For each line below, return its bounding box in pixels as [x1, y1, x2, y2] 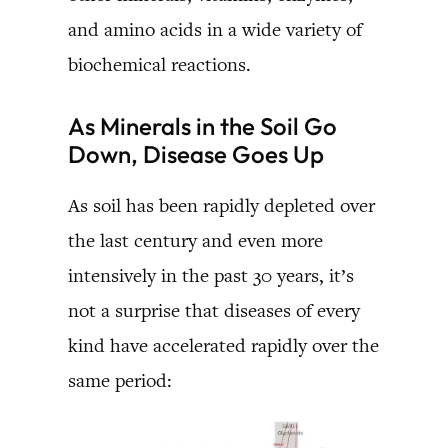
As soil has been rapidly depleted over [68, 192, 375, 218]
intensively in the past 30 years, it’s [68, 262, 354, 288]
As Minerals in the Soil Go [68, 110, 337, 141]
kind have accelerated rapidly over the [68, 332, 379, 358]
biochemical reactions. [68, 51, 251, 77]
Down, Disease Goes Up [68, 138, 324, 169]
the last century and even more [68, 227, 323, 253]
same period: [68, 367, 172, 393]
